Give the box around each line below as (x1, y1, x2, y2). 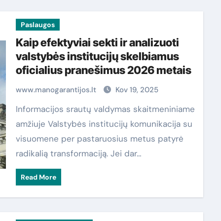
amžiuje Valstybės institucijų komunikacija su (15, 118, 192, 129)
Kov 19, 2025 (115, 85, 158, 95)
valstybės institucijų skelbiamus (15, 50, 179, 63)
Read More (20, 173, 56, 182)
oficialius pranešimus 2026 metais (15, 64, 191, 76)
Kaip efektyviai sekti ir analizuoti (15, 36, 179, 49)
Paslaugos (20, 20, 55, 29)
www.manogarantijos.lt (15, 85, 98, 95)
